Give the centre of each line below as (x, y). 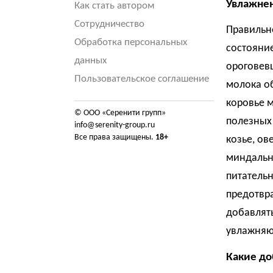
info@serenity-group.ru (115, 125)
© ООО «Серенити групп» (120, 113)
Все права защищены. (115, 137)
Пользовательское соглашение (142, 79)
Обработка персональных (131, 42)
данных (90, 61)
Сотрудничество (109, 24)
